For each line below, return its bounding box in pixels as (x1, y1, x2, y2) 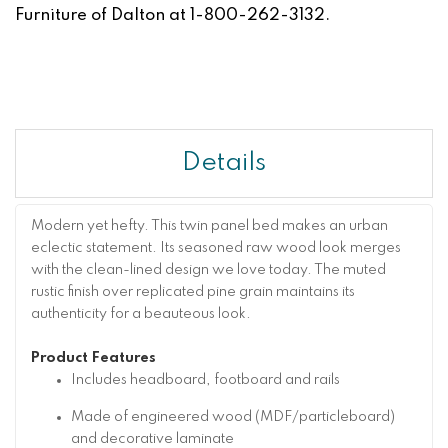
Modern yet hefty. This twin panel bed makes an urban (31, 218, 388, 233)
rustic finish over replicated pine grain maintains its (31, 284, 355, 299)
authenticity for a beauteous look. (31, 306, 251, 321)
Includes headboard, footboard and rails (71, 372, 340, 387)
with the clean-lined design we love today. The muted (31, 262, 386, 277)
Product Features (31, 350, 156, 365)
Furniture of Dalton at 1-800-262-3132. (15, 6, 330, 24)
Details (182, 149, 266, 176)
